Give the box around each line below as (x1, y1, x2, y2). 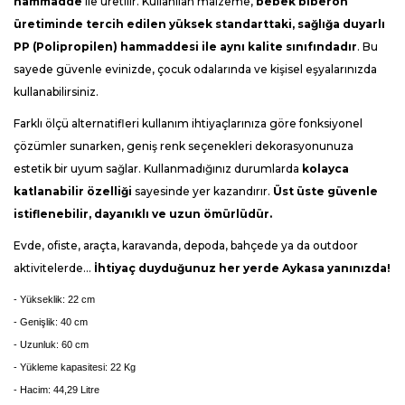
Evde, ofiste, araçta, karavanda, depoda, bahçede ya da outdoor (14, 239, 358, 252)
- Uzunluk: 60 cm (14, 339, 89, 350)
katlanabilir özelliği (14, 184, 132, 198)
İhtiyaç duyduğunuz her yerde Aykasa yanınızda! (94, 261, 391, 275)
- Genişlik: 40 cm (14, 316, 88, 327)
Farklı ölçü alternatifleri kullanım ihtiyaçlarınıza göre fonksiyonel (14, 117, 363, 130)
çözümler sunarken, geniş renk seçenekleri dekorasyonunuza (14, 139, 353, 153)
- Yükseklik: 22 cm (14, 294, 95, 305)
